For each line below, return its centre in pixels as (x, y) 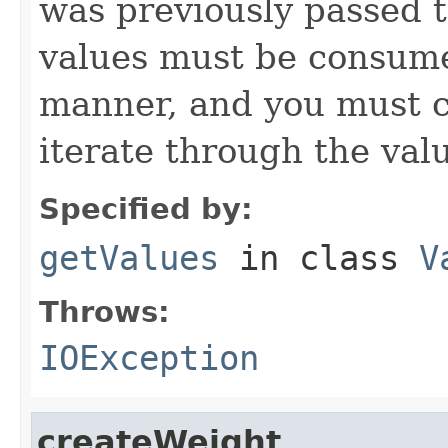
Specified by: (146, 208)
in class (319, 257)
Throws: (104, 311)
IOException (149, 357)
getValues (129, 257)
